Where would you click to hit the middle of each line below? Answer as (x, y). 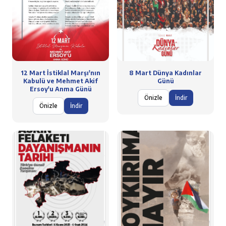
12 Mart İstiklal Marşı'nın (61, 73)
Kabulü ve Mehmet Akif (61, 81)
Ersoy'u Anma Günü (61, 89)
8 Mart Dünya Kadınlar (165, 73)
